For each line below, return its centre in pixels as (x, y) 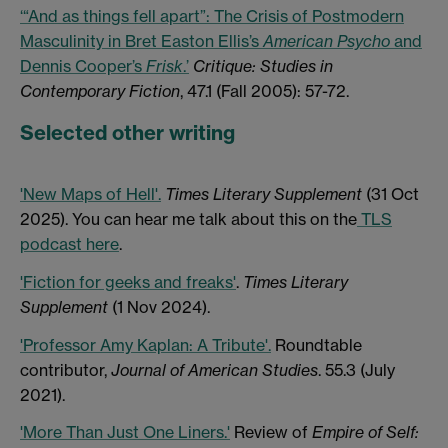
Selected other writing (127, 132)
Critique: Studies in (263, 65)
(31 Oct (390, 194)
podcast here (69, 244)
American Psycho (326, 40)
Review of (271, 432)
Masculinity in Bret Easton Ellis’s (141, 40)
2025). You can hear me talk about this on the (188, 219)
